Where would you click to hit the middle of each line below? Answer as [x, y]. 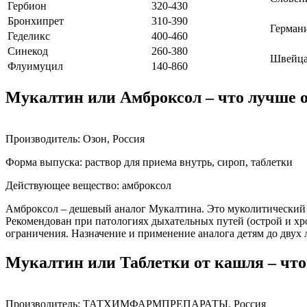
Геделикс [29, 36]
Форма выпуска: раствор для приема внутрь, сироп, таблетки [149, 162]
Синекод [28, 51]
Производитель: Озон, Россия [75, 138]
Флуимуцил [35, 66]
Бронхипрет [36, 21]
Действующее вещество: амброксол [88, 185]
